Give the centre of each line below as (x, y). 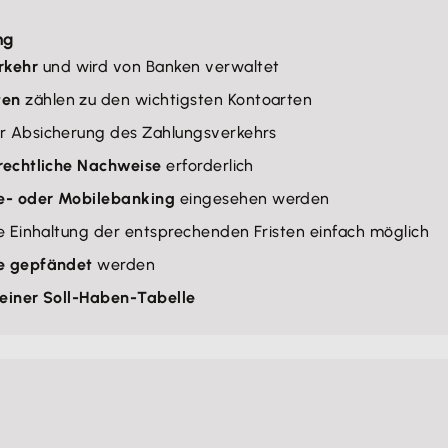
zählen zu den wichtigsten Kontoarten (166, 99)
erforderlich (207, 165)
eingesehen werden (252, 198)
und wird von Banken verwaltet (159, 66)
